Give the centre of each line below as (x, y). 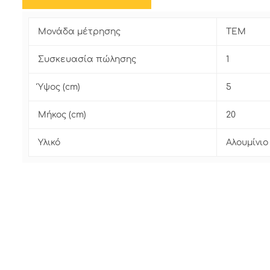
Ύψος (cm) (59, 87)
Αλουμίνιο (247, 143)
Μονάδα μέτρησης (79, 32)
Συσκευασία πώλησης (87, 60)
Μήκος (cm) (62, 115)
